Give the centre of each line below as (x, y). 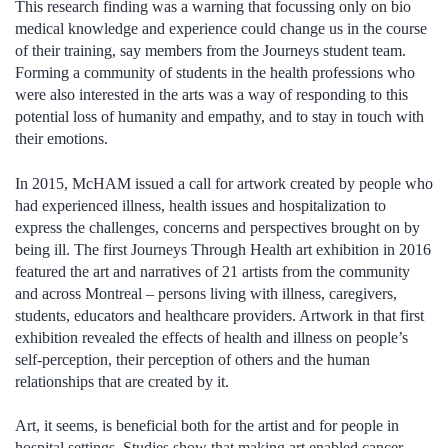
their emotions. (61, 139)
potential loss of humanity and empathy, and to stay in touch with (219, 117)
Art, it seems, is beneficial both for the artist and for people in (207, 426)
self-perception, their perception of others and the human (192, 359)
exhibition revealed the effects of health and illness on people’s (211, 337)
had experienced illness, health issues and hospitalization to (200, 205)
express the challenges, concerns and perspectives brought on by (217, 227)
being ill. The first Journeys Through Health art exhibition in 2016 (223, 249)
